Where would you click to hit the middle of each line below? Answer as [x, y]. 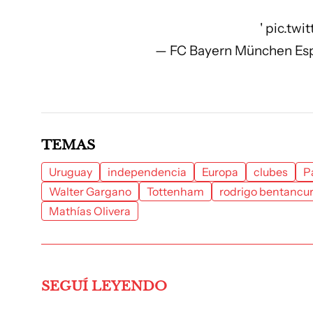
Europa [220, 172]
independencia [147, 172]
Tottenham [175, 191]
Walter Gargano [90, 191]
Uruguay [71, 172]
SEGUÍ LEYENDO [104, 286]
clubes [271, 172]
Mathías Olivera [90, 211]
